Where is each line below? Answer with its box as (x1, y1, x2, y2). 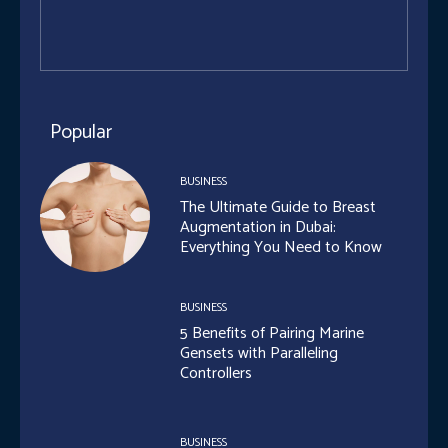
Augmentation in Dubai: (180, 214, 337, 242)
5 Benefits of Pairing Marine (180, 319, 365, 347)
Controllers (180, 359, 253, 387)
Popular (50, 116, 112, 149)
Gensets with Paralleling (180, 339, 339, 367)
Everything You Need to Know (180, 234, 383, 262)
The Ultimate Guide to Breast (180, 194, 377, 222)
